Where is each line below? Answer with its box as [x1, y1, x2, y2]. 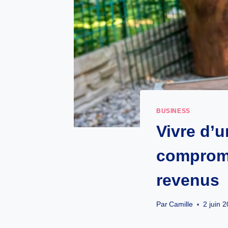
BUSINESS [156, 107, 190, 115]
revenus [156, 170, 219, 189]
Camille [169, 201, 193, 209]
